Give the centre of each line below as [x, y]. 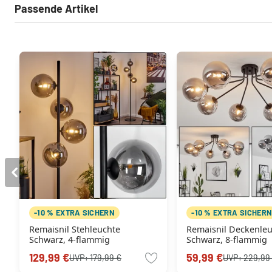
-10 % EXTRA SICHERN [75, 213]
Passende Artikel [56, 9]
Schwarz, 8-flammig [227, 240]
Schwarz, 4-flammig [70, 240]
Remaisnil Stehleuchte [75, 229]
